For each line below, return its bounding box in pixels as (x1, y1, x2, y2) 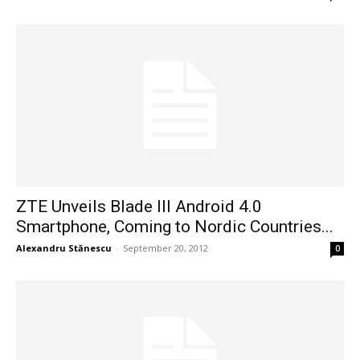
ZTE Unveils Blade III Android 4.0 (16, 196, 262, 216)
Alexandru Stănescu (16, 241, 112, 254)
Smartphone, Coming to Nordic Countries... (16, 216, 333, 236)
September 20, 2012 (123, 241, 208, 254)
